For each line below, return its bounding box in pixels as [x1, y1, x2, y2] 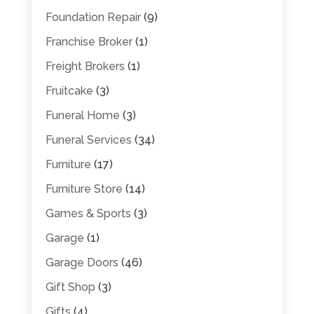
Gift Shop [45, 280, 95, 294]
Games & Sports [45, 206, 131, 220]
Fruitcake [45, 83, 93, 97]
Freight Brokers [45, 59, 125, 73]
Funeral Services [45, 132, 132, 146]
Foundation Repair [45, 10, 141, 24]
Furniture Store [45, 182, 123, 196]
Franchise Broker [45, 34, 132, 48]
